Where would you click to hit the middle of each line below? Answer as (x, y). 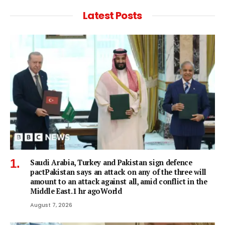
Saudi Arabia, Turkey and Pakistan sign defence (111, 163)
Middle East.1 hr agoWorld (76, 191)
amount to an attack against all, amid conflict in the (119, 182)
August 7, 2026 (51, 205)
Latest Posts (113, 15)
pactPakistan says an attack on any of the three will (118, 172)
